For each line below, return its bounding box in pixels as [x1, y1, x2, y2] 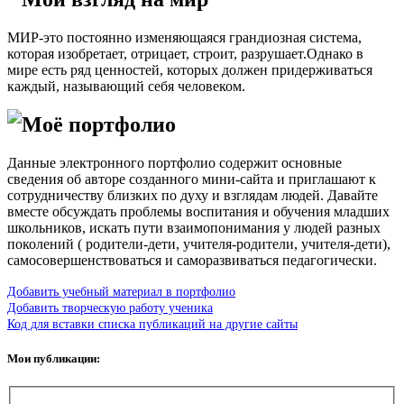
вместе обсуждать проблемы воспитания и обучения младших [7, 203, 390, 219]
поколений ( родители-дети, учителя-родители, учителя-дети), [7, 235, 390, 252]
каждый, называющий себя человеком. [7, 78, 245, 94]
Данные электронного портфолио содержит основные [7, 154, 342, 170]
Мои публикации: [7, 351, 100, 365]
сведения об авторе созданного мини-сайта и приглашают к [7, 170, 376, 187]
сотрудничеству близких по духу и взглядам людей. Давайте [7, 187, 378, 203]
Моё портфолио [22, 112, 176, 136]
